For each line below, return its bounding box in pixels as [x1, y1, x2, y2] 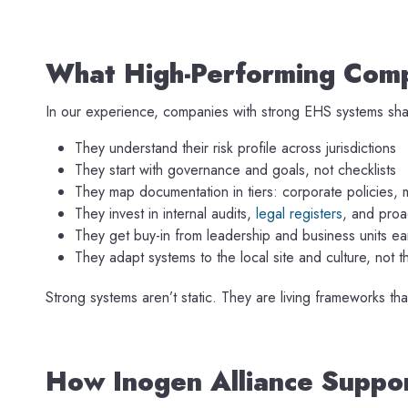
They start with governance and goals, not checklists [75, 158, 396, 180]
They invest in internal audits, [75, 202, 256, 224]
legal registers [256, 202, 342, 224]
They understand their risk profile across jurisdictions [75, 137, 396, 158]
